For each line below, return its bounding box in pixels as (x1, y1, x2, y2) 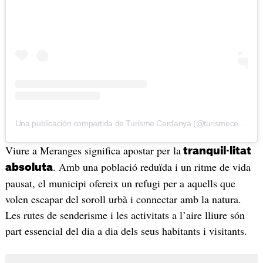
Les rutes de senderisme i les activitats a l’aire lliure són (5, 207, 245, 222)
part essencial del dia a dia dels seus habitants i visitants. (5, 223, 247, 238)
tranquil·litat (180, 145, 251, 156)
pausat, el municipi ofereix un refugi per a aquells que (5, 176, 235, 190)
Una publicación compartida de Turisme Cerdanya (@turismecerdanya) (238, 118, 247, 128)
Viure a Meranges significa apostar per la (5, 143, 181, 157)
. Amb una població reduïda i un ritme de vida (52, 159, 251, 174)
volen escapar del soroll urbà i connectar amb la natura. (5, 191, 241, 206)
